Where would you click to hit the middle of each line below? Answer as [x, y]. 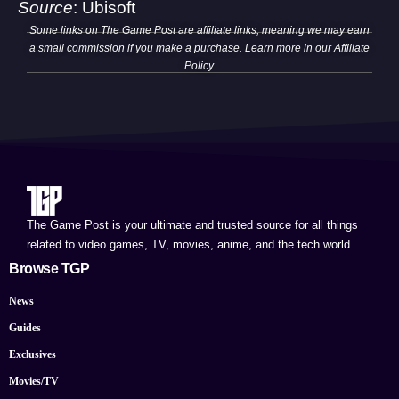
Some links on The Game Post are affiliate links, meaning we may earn [199, 30]
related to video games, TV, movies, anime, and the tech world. [190, 245]
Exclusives [33, 355]
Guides [25, 328]
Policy [198, 65]
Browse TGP [49, 269]
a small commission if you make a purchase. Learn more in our [182, 48]
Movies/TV [34, 382]
